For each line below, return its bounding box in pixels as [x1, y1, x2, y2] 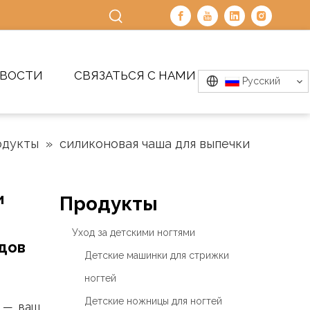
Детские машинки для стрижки [84, 250, 229, 261]
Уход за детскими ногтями [72, 227, 195, 238]
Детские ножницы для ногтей [84, 295, 222, 307]
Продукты [60, 192, 158, 215]
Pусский [242, 75, 280, 86]
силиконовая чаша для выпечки [60, 136, 250, 151]
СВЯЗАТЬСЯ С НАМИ [74, 69, 196, 82]
